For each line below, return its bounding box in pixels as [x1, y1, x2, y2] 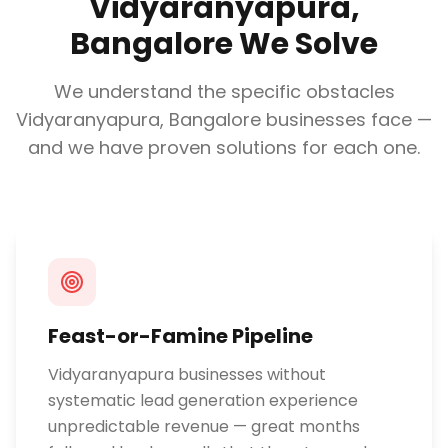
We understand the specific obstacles [53, 79, 395, 104]
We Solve [233, 23, 378, 65]
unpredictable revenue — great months [48, 415, 360, 438]
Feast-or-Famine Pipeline [48, 322, 313, 350]
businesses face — [261, 107, 432, 132]
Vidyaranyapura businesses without [48, 363, 326, 386]
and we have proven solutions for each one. [28, 135, 420, 160]
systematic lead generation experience [48, 389, 358, 412]
